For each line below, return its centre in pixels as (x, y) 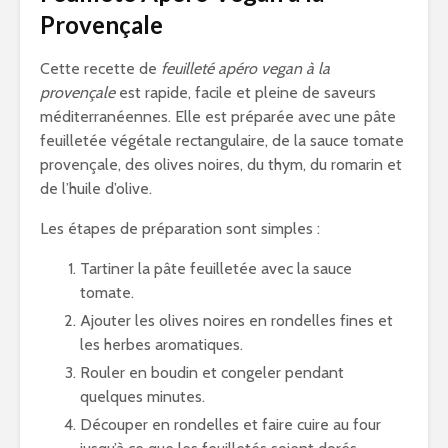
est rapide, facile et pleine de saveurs (245, 92)
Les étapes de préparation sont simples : (180, 228)
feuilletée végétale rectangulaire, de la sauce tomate (222, 140)
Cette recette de (100, 68)
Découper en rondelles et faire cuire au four (230, 424)
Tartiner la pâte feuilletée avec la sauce (216, 268)
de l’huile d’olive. (96, 188)
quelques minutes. (142, 396)
